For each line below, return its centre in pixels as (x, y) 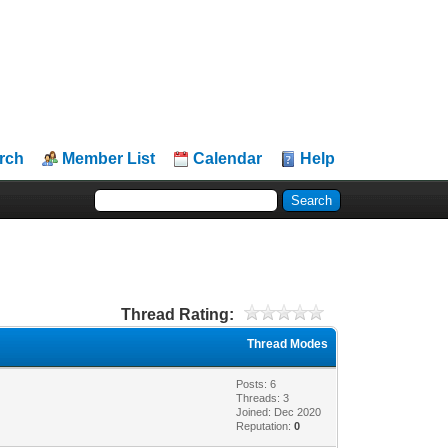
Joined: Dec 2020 (279, 411)
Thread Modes (288, 343)
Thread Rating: (177, 314)
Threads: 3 (263, 397)
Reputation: (265, 425)
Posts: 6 (256, 383)
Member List (109, 158)
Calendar (228, 158)
